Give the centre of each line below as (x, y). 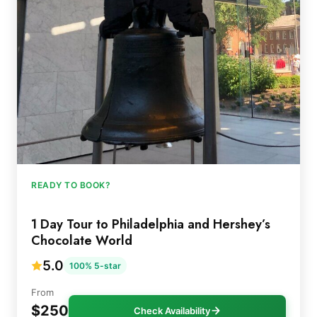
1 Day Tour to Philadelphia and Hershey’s (151, 224)
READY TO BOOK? (71, 185)
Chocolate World (82, 240)
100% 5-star (95, 266)
